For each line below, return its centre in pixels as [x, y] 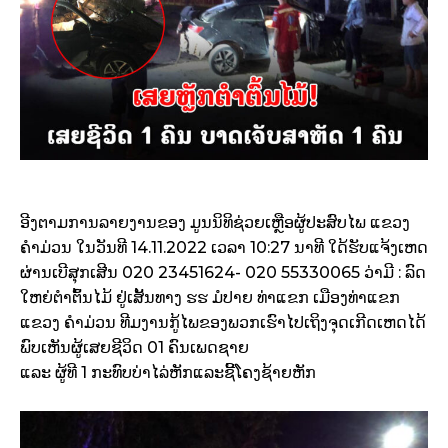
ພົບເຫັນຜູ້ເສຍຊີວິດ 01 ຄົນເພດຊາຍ [134, 348]
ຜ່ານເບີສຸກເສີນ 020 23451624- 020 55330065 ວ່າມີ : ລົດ [223, 273]
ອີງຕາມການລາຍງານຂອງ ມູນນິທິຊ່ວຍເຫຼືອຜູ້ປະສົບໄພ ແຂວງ [215, 223]
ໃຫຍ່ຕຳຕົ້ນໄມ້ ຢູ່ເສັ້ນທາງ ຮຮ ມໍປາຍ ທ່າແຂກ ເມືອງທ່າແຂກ [210, 298]
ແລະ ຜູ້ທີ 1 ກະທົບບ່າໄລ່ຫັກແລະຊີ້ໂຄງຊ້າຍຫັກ [168, 373]
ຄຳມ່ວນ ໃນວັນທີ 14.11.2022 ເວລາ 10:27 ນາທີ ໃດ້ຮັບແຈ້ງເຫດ [224, 248]
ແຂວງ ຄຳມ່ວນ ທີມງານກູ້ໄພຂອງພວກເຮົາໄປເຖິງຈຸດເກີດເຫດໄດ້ [223, 323]
